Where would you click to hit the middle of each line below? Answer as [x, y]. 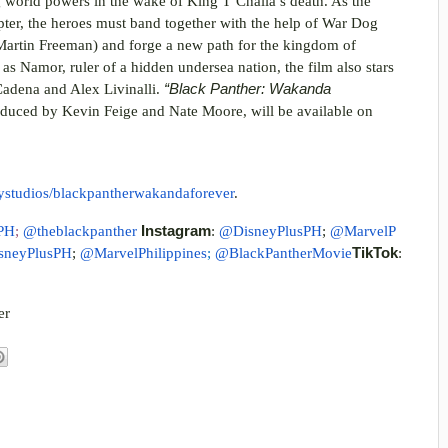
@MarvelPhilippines [143, 252]
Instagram [176, 230]
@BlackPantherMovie [283, 252]
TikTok [375, 252]
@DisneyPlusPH [270, 230]
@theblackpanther [82, 230]
